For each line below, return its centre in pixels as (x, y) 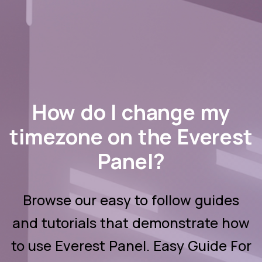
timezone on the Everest (131, 137)
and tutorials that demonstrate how (131, 223)
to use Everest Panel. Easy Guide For (131, 246)
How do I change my (131, 117)
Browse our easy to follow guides (131, 200)
